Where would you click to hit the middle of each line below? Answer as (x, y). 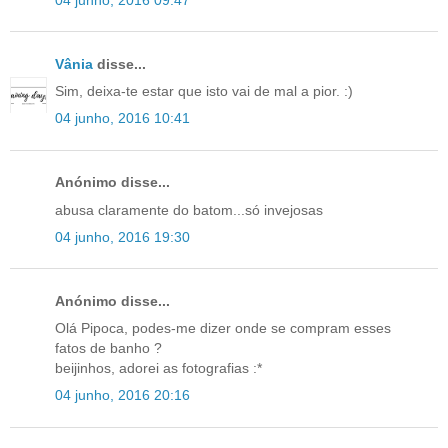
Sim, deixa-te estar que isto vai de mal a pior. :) (204, 91)
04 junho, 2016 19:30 (122, 236)
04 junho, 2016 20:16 (122, 395)
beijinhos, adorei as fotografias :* (158, 368)
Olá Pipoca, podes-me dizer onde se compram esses (223, 328)
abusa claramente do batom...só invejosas (189, 209)
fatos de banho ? (108, 348)
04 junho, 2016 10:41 (122, 118)
